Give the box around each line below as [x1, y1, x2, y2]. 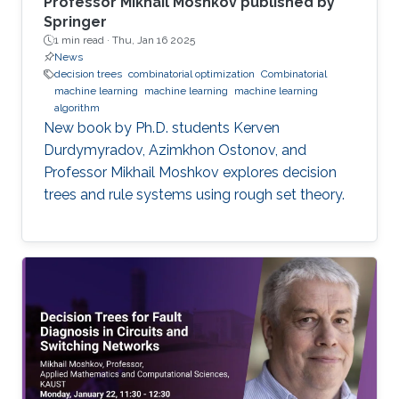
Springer [44, 13, 107, 31]
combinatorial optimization [128, 68, 255, 81]
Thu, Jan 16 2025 [112, 34, 195, 47]
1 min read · [54, 34, 112, 47]
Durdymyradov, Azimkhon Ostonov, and [44, 142, 306, 159]
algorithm [54, 102, 100, 115]
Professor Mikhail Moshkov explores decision [44, 164, 337, 182]
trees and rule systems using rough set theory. [44, 186, 345, 204]
